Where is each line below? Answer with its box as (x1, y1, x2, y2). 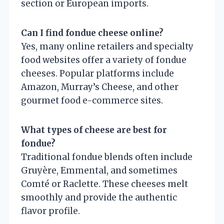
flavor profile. (21, 205, 80, 216)
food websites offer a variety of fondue (21, 54, 186, 65)
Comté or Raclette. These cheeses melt (21, 178, 188, 189)
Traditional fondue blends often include (21, 151, 192, 162)
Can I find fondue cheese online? (21, 27, 163, 38)
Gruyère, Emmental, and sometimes (21, 164, 177, 176)
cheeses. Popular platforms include (21, 67, 174, 79)
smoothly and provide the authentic (21, 191, 177, 203)
